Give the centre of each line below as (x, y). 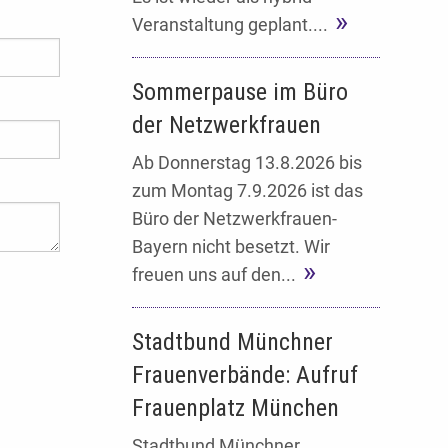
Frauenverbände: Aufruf (245, 375)
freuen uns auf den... (214, 275)
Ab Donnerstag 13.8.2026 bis (247, 163)
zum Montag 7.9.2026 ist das (247, 191)
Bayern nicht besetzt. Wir (231, 247)
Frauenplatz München (235, 408)
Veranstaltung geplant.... (230, 25)
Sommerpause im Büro (240, 92)
